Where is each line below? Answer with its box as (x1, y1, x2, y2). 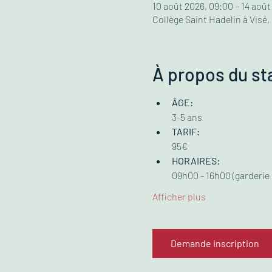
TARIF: (171, 126, 200, 137)
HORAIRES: (171, 155, 220, 166)
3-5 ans (171, 111, 202, 123)
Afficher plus (152, 191, 206, 202)
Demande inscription (170, 237, 259, 249)
